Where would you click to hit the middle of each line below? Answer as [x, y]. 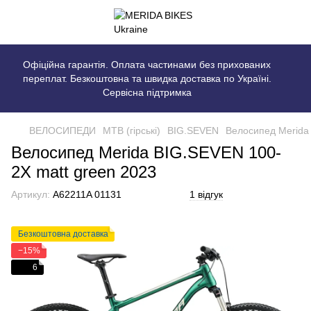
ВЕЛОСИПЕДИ [62, 131]
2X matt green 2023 [84, 172]
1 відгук [206, 194]
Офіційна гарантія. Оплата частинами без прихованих [147, 65]
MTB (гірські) [132, 131]
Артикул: [31, 194]
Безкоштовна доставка [63, 234]
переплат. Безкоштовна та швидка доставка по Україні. [147, 78]
